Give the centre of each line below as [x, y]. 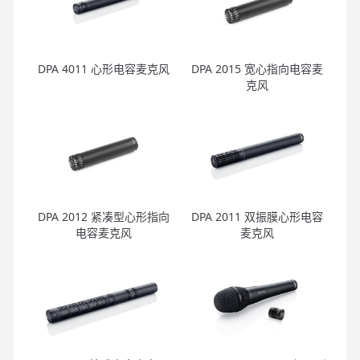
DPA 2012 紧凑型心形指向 [103, 216]
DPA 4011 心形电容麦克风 [103, 68]
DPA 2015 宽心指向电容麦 [257, 68]
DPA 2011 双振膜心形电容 [257, 216]
